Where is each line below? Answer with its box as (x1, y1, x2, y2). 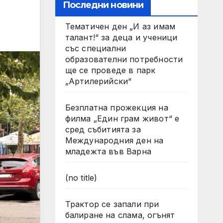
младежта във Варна (65, 146, 152, 156)
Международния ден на (65, 135, 164, 145)
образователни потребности (65, 54, 183, 64)
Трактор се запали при (65, 199, 159, 209)
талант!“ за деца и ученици (65, 32, 178, 42)
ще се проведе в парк (65, 65, 156, 75)
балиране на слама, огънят (65, 210, 175, 220)
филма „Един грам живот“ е (65, 113, 180, 123)
